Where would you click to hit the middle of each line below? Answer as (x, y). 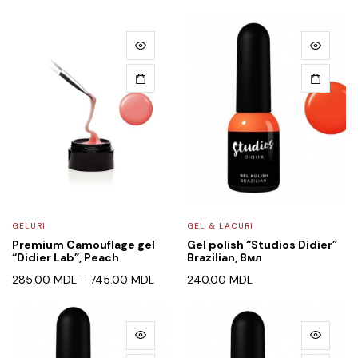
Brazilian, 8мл (225, 257)
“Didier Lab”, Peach (66, 257)
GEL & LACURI (220, 225)
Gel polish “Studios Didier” (262, 244)
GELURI (29, 225)
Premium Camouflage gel (84, 244)
